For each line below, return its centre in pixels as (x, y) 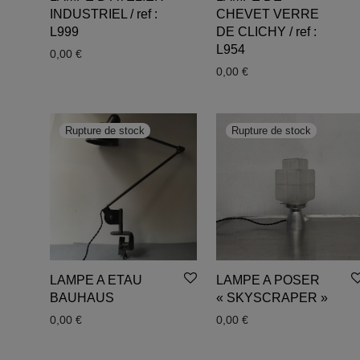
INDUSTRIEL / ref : (104, 14)
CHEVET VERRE (268, 14)
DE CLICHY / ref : (267, 31)
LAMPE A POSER (268, 280)
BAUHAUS (82, 297)
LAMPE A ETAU (96, 280)
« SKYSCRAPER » (272, 297)
